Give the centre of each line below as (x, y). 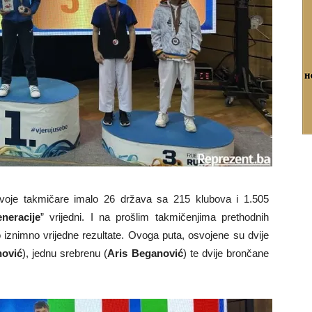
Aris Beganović (145, 253)
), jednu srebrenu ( (65, 253)
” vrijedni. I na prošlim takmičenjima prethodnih (155, 217)
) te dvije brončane (226, 253)
